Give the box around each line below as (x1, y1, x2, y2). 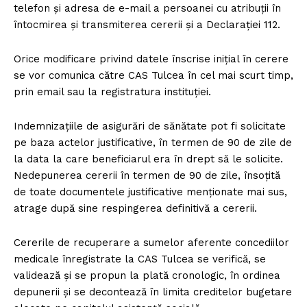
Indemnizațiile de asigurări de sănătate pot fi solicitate (14, 119, 286, 132)
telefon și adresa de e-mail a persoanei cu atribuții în (14, 1, 281, 14)
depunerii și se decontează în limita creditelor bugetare (14, 285, 292, 298)
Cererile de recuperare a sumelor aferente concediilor (14, 236, 289, 249)
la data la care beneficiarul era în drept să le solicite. (14, 152, 283, 165)
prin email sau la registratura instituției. (14, 85, 211, 98)
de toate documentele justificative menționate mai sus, (14, 185, 287, 198)
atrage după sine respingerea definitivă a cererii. (14, 201, 257, 214)
